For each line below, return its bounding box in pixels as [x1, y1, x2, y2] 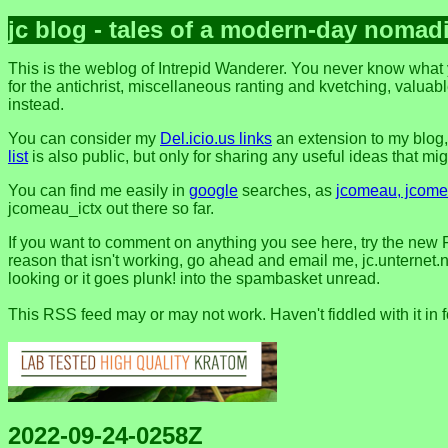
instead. [8, 96, 64, 114]
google [189, 182, 238, 200]
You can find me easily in [8, 182, 189, 200]
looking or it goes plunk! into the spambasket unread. [8, 270, 380, 288]
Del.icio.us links [160, 130, 272, 148]
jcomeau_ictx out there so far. [8, 200, 214, 218]
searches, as [238, 182, 336, 200]
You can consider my [8, 130, 160, 148]
